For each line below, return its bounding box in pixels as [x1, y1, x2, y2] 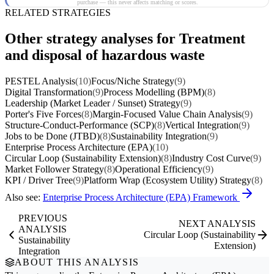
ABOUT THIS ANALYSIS [15, 256, 139, 267]
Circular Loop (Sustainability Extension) [5, 152, 161, 163]
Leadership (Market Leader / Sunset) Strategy [5, 97, 180, 108]
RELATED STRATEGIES [5, 7, 111, 18]
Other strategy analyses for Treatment [5, 30, 245, 46]
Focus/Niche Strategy [91, 75, 174, 86]
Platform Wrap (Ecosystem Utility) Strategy [84, 174, 251, 185]
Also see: [5, 191, 43, 202]
